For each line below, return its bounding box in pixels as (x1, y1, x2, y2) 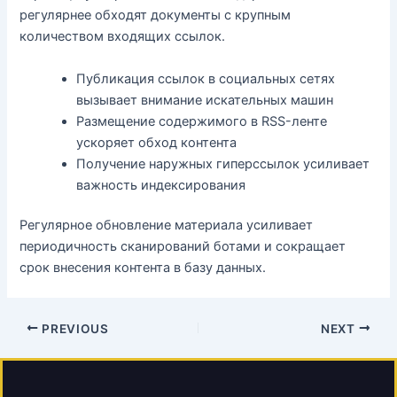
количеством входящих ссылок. (19, 28, 226, 45)
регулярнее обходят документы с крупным (19, 7, 292, 24)
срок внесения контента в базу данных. (19, 260, 267, 276)
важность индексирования (76, 176, 246, 193)
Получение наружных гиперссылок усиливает (76, 155, 370, 172)
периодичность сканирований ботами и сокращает (19, 238, 346, 255)
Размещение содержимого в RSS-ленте (76, 113, 328, 129)
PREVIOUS (38, 321, 109, 336)
